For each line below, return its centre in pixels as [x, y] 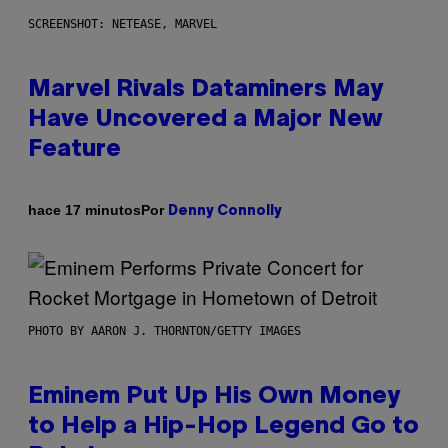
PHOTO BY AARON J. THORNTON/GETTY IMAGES [164, 330]
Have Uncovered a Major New [205, 119]
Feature [74, 149]
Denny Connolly [225, 211]
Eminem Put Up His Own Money [214, 396]
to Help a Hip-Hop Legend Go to [223, 426]
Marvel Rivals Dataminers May [205, 89]
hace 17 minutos [84, 210]
